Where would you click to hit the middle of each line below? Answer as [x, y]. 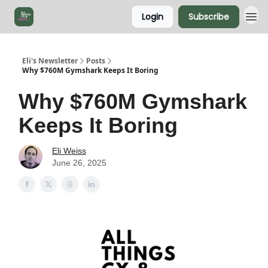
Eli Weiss [69, 151]
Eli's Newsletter [50, 61]
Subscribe [209, 17]
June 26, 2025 [79, 163]
